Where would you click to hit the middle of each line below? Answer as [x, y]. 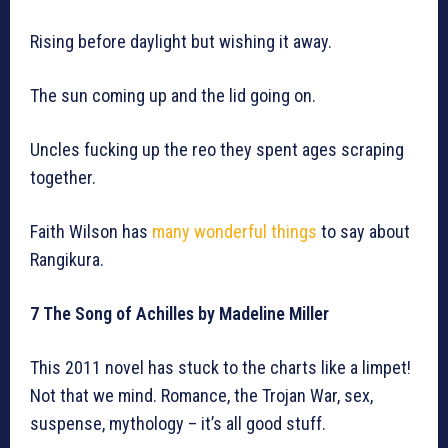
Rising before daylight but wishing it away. [181, 42]
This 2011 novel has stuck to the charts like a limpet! [220, 368]
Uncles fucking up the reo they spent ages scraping [217, 150]
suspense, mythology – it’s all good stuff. [180, 424]
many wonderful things [234, 232]
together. [63, 178]
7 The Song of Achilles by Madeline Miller [179, 314]
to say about [363, 232]
